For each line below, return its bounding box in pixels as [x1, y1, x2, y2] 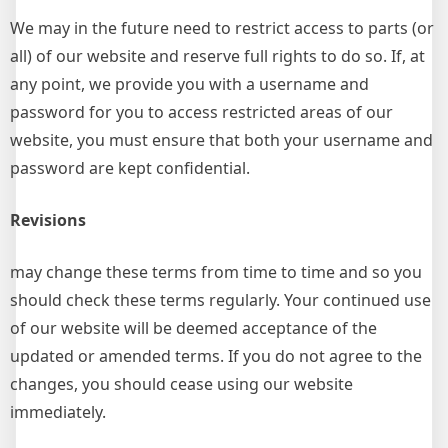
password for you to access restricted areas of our [10, 101, 393, 123]
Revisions [10, 209, 86, 231]
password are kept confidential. [10, 157, 250, 179]
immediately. [10, 401, 106, 423]
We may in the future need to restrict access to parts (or [10, 17, 434, 39]
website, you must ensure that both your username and [10, 129, 433, 151]
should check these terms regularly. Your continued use [10, 289, 431, 311]
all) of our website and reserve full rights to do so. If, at [10, 45, 425, 67]
